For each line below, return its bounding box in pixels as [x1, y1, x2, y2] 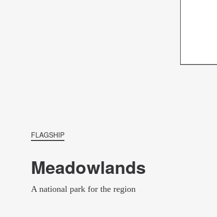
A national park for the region [31, 184, 136, 194]
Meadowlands [31, 154, 146, 179]
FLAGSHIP [31, 130, 64, 139]
